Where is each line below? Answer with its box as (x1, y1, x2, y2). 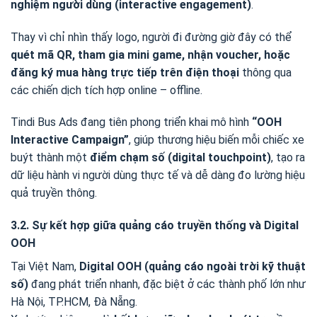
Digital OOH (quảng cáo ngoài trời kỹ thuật (79, 260, 306, 274)
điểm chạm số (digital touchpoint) (90, 151, 271, 165)
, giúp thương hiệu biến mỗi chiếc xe (129, 133, 304, 147)
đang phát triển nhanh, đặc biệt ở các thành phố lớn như (28, 277, 306, 292)
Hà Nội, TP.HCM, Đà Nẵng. (11, 295, 137, 309)
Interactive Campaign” (11, 133, 129, 147)
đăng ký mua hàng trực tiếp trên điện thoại (11, 65, 239, 79)
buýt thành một (11, 151, 90, 165)
